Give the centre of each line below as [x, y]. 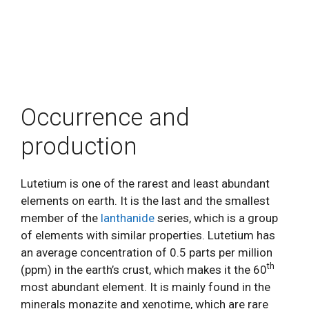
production [79, 146]
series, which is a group [216, 218]
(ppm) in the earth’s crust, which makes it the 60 [144, 269]
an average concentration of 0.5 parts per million [147, 252]
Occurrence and [105, 117]
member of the [61, 218]
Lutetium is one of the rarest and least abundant [145, 183]
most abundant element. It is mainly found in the [146, 287]
